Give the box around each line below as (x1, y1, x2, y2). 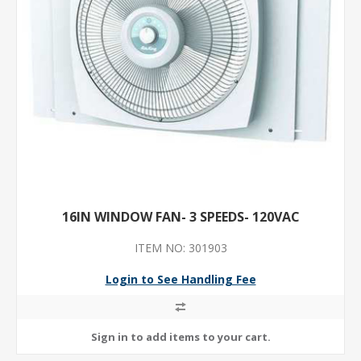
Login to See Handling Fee (105, 272, 256, 287)
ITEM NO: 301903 (134, 240, 227, 255)
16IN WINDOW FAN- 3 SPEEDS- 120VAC (61, 208, 300, 226)
